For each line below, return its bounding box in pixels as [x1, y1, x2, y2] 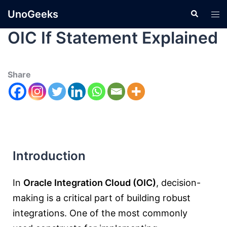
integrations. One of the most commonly [13, 208, 187, 218]
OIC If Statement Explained [8, 28, 218, 48]
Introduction [13, 148, 86, 163]
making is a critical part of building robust [13, 193, 191, 203]
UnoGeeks [8, 8, 58, 20]
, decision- [156, 177, 201, 188]
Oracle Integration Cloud [23, 177, 131, 188]
